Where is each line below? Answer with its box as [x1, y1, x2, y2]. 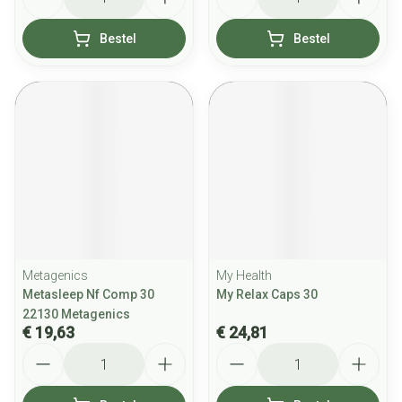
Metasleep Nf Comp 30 [22, 287, 154, 301]
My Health [216, 268, 272, 283]
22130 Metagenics [22, 307, 130, 321]
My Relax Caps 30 [216, 287, 318, 301]
